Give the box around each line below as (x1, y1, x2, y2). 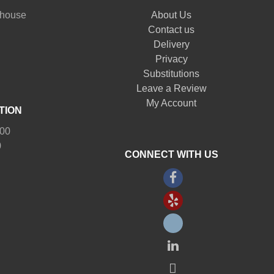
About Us (151, 9, 191, 20)
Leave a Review (136, 83, 207, 94)
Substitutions (143, 68, 199, 79)
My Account (146, 97, 196, 108)
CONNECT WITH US (124, 149, 218, 160)
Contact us (148, 24, 194, 35)
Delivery (153, 39, 190, 50)
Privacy (155, 53, 188, 64)
